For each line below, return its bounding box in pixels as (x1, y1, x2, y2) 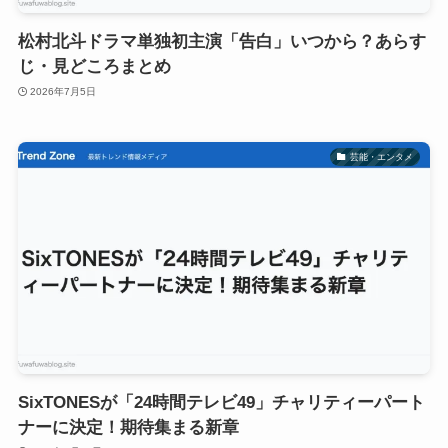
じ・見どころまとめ (17, 57, 171, 77)
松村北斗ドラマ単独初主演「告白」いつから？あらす (17, 32, 426, 52)
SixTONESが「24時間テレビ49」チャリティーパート (17, 392, 425, 412)
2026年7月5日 (30, 85, 97, 97)
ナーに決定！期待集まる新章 (17, 417, 239, 437)
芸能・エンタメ (349, 151, 413, 162)
